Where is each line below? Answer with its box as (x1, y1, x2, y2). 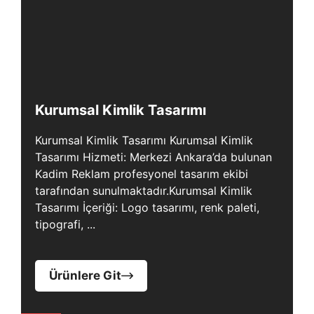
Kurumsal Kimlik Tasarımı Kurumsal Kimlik (35, 133, 253, 147)
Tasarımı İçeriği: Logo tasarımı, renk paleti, (35, 200, 259, 214)
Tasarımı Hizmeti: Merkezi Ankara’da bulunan (35, 150, 272, 164)
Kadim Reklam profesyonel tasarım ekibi (35, 167, 248, 181)
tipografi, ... (35, 217, 95, 231)
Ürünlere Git (49, 268, 121, 282)
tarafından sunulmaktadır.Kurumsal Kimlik (35, 184, 252, 198)
